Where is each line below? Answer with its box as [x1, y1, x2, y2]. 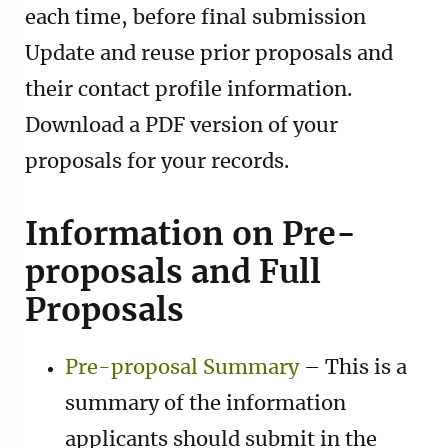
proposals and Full [25, 256, 321, 289]
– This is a [299, 357, 407, 378]
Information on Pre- [25, 218, 356, 251]
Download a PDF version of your [25, 115, 338, 136]
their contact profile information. [25, 79, 352, 100]
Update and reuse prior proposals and [25, 43, 393, 64]
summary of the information [65, 393, 346, 414]
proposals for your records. [25, 151, 289, 172]
